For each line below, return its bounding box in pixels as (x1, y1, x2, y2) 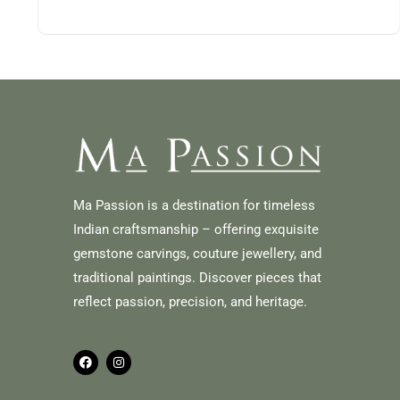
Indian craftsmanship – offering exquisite (73, 221, 319, 237)
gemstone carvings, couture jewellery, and (73, 245, 321, 262)
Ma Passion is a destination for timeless (73, 196, 315, 213)
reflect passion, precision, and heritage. (73, 293, 307, 310)
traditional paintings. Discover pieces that (73, 269, 321, 286)
